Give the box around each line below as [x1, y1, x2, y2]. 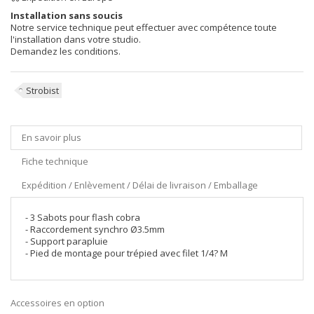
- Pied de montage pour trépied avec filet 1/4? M [25, 247, 228, 259]
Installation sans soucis [11, 9, 123, 22]
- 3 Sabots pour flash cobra [25, 211, 140, 224]
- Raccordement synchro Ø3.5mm [25, 223, 165, 235]
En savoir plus [22, 131, 81, 144]
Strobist [26, 84, 59, 97]
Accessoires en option [11, 296, 104, 309]
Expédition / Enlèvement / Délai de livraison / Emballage [22, 179, 258, 191]
